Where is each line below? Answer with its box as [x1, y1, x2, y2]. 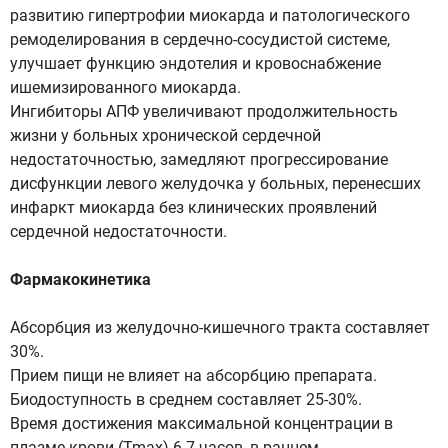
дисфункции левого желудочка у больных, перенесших [10, 174, 421, 193]
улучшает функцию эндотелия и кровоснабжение [10, 54, 381, 73]
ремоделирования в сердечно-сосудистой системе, [10, 30, 390, 49]
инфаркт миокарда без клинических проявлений [10, 198, 377, 217]
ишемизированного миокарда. [10, 78, 241, 97]
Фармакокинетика [10, 270, 151, 289]
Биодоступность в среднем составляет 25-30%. [10, 390, 362, 409]
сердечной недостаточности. [10, 222, 227, 241]
